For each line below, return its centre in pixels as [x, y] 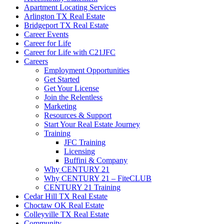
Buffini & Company [96, 160]
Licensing [79, 151]
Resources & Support [78, 115]
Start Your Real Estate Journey [92, 124]
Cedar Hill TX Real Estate [66, 196]
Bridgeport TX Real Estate [66, 25]
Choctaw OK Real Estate [64, 205]
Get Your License [71, 88]
